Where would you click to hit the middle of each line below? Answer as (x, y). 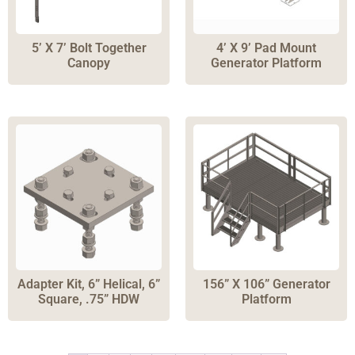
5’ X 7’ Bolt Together (89, 48)
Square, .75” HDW (89, 300)
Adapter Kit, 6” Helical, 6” (89, 284)
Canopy (89, 63)
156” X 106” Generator (266, 284)
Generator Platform (266, 63)
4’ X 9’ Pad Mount (266, 48)
